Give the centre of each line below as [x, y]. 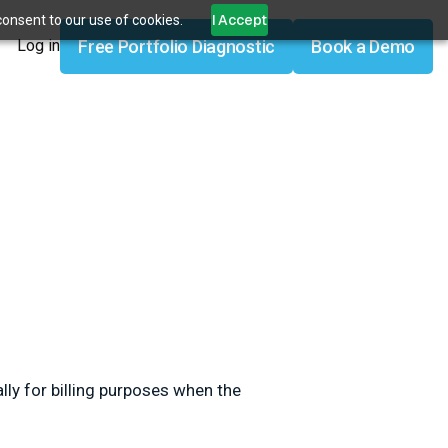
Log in [39, 46]
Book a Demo [363, 46]
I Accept [239, 20]
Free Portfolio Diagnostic [177, 46]
